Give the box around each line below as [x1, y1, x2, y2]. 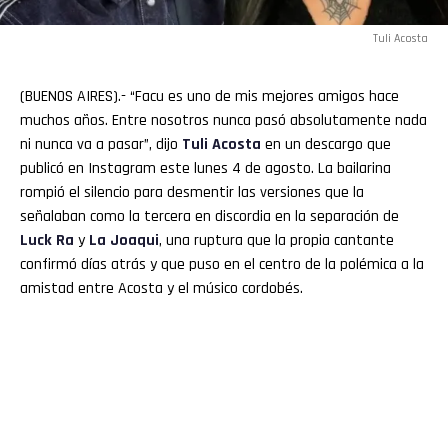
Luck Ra [20, 229, 74, 251]
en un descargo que [261, 133, 391, 155]
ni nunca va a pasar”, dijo [20, 133, 182, 155]
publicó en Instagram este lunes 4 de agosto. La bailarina [20, 157, 391, 179]
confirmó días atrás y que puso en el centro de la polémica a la [20, 253, 424, 275]
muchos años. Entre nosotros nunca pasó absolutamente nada [20, 109, 427, 131]
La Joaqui [89, 229, 159, 251]
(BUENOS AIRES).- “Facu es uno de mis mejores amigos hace [20, 85, 399, 107]
